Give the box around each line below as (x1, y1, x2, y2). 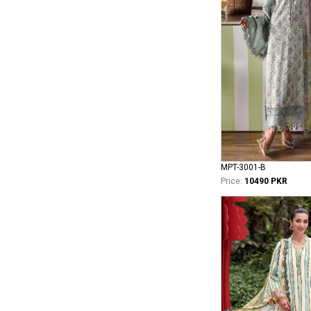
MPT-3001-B (221, 162, 266, 173)
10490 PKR (244, 176, 287, 187)
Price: (221, 176, 242, 187)
